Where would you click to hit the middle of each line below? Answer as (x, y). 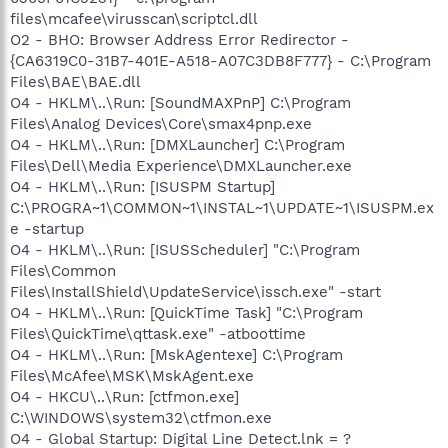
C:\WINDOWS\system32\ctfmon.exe (141, 418)
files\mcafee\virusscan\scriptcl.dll (134, 19)
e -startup (47, 229)
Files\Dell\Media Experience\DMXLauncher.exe (181, 166)
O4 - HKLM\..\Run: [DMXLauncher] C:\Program (177, 145)
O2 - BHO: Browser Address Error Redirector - (179, 40)
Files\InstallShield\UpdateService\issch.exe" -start (195, 292)
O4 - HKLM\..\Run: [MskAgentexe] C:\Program (176, 355)
